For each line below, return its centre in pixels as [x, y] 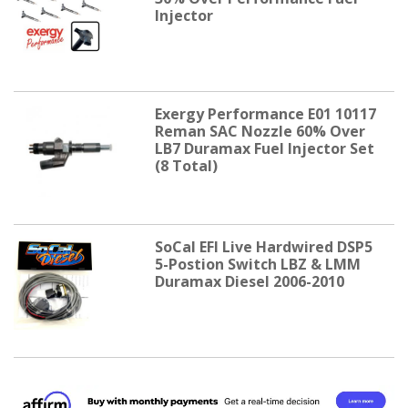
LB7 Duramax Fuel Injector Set [264, 148]
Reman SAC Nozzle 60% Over [260, 131]
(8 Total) [186, 165]
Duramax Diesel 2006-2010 [249, 281]
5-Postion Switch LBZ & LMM [257, 264]
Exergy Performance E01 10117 [265, 113]
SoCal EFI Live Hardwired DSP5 [263, 246]
